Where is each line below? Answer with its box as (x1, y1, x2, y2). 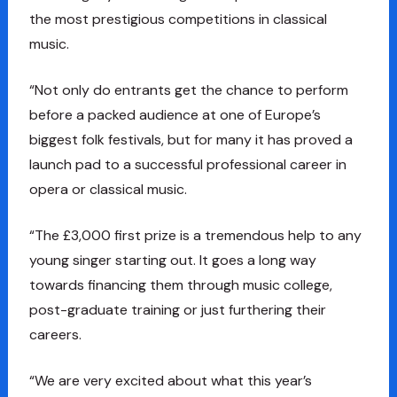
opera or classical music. (28, 179, 187, 198)
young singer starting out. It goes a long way (28, 250, 316, 269)
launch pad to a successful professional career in (28, 154, 346, 174)
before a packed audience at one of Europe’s (28, 105, 321, 124)
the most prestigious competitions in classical (28, 9, 327, 28)
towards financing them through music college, (28, 275, 332, 294)
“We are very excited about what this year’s (28, 370, 312, 390)
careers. (28, 324, 82, 344)
